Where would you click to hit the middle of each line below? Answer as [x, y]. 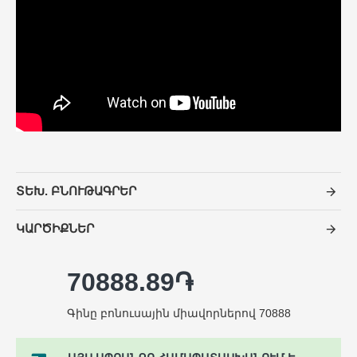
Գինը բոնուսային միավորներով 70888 [178, 313]
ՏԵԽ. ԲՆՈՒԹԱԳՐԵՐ [76, 191]
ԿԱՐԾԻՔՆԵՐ [55, 228]
